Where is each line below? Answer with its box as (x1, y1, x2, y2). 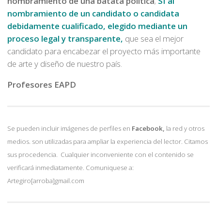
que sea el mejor (123, 33, 184, 45)
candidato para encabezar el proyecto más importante (7, 46, 201, 57)
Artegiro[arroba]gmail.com (7, 176, 84, 185)
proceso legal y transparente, (7, 33, 123, 45)
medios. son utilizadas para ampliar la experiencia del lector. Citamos (7, 137, 208, 146)
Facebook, (132, 124, 165, 133)
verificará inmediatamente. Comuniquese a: (7, 163, 134, 172)
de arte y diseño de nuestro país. (7, 58, 122, 70)
